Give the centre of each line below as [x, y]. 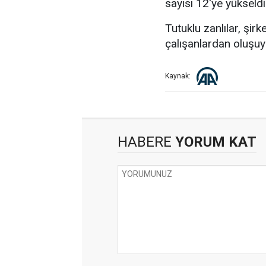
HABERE [145, 142]
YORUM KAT [214, 142]
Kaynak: [178, 76]
